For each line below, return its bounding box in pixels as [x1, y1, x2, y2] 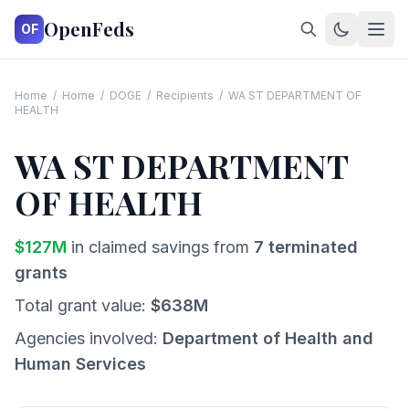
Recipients [156, 89, 214, 102]
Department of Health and [163, 329, 373, 348]
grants [15, 263, 68, 282]
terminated [264, 237, 358, 257]
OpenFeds [44, 16, 134, 41]
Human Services [15, 354, 146, 373]
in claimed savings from [67, 237, 249, 257]
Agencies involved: [15, 329, 163, 348]
